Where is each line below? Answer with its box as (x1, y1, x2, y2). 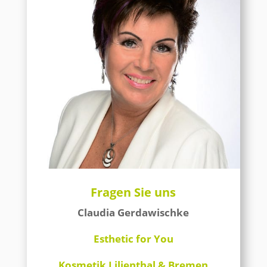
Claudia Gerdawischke (77, 205, 190, 219)
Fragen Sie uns (91, 184, 176, 200)
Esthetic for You (93, 231, 173, 246)
